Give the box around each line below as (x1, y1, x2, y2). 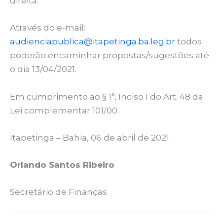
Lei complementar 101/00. (10, 105, 119, 115)
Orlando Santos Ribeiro (10, 160, 114, 170)
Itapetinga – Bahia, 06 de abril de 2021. (10, 132, 171, 143)
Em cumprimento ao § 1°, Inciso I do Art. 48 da (10, 91, 203, 102)
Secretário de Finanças (10, 187, 107, 197)
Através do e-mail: (10, 23, 85, 33)
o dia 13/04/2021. (10, 64, 76, 74)
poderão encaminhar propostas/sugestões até (10, 50, 209, 61)
